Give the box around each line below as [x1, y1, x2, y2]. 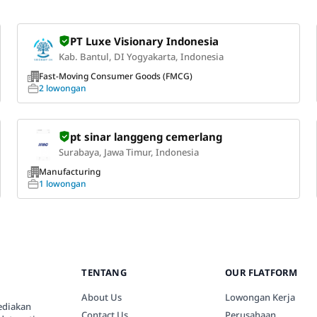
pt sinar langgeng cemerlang [69, 129, 222, 144]
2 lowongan [38, 82, 86, 95]
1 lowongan [38, 178, 86, 190]
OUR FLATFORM [225, 266, 298, 279]
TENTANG [81, 266, 127, 279]
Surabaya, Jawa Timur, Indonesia [58, 146, 199, 159]
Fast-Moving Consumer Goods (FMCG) [38, 70, 192, 83]
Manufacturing [38, 166, 100, 178]
